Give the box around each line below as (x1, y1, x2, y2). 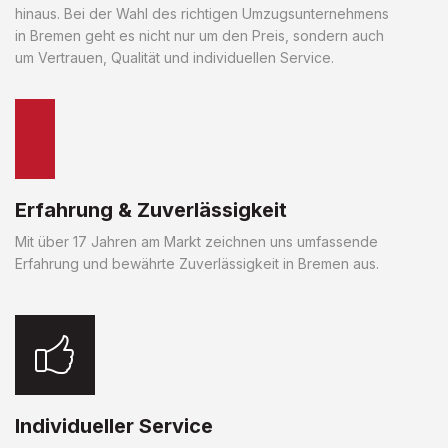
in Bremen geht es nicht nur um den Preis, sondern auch (15, 26, 384, 44)
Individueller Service (15, 413, 213, 438)
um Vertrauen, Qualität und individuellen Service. (15, 48, 334, 66)
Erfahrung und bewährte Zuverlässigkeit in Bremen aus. (15, 254, 379, 272)
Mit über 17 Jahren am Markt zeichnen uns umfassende (15, 232, 378, 250)
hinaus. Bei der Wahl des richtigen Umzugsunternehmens (15, 4, 389, 22)
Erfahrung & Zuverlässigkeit (15, 197, 287, 222)
